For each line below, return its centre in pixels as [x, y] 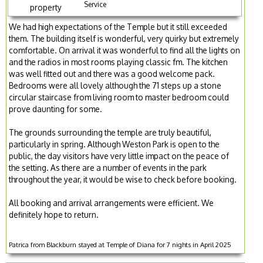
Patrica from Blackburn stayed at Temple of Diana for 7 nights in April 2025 [120, 245]
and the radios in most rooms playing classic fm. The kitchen [119, 62]
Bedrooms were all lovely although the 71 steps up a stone [115, 86]
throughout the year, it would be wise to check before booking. [123, 180]
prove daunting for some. [56, 109]
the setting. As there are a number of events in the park [108, 168]
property [46, 8]
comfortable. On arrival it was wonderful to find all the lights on [125, 50]
